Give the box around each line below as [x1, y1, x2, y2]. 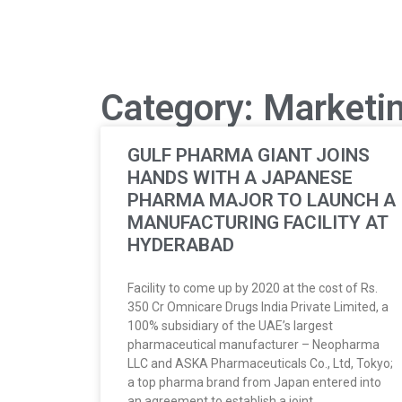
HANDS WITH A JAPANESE [127, 166, 353, 188]
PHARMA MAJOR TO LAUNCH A [127, 188, 396, 211]
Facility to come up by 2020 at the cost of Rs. [127, 280, 378, 295]
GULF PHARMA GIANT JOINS [127, 144, 370, 166]
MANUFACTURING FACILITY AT [127, 211, 388, 233]
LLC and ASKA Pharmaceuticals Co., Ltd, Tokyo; [127, 355, 393, 371]
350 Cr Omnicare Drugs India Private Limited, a [127, 299, 389, 314]
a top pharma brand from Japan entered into [127, 374, 381, 389]
